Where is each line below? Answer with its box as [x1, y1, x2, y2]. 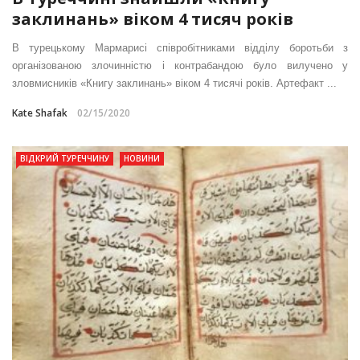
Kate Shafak [12, 106, 67, 121]
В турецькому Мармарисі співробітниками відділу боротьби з [12, 42, 348, 55]
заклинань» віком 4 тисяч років [12, 8, 293, 31]
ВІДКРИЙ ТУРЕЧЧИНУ [20, 153, 109, 165]
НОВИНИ [124, 153, 160, 165]
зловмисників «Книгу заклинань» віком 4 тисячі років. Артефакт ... [12, 77, 337, 90]
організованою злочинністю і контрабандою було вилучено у [12, 59, 348, 72]
